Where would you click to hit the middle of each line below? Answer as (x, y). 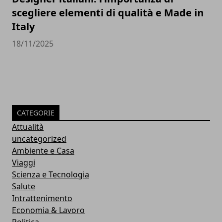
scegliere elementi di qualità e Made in (108, 13)
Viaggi (24, 163)
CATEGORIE (36, 113)
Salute (24, 187)
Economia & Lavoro (48, 210)
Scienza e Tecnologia (51, 175)
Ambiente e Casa (43, 151)
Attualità (28, 127)
